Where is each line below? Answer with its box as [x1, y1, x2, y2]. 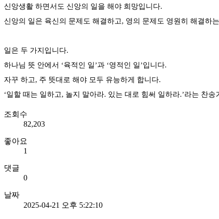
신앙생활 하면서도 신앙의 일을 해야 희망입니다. [4, 2, 162, 10]
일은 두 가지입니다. [4, 46, 68, 54]
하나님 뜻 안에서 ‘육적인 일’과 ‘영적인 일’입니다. [4, 61, 167, 69]
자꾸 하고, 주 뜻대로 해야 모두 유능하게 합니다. [4, 75, 161, 84]
